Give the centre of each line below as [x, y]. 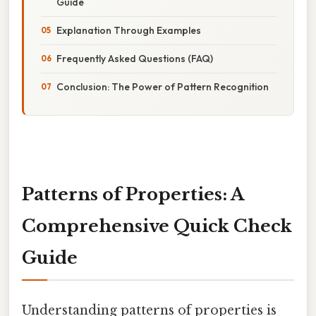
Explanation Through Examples [129, 30]
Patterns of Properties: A [133, 194]
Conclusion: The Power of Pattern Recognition [163, 86]
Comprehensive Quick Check [157, 226]
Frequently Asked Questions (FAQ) [135, 58]
